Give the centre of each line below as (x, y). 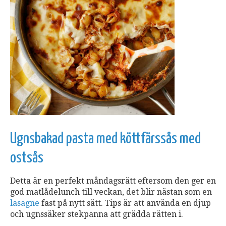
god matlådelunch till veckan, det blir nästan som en (111, 192)
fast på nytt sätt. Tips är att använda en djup (125, 203)
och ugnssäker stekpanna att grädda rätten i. (97, 214)
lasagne (25, 203)
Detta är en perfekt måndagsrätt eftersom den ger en (113, 181)
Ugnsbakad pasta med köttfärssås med (105, 138)
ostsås (27, 158)
